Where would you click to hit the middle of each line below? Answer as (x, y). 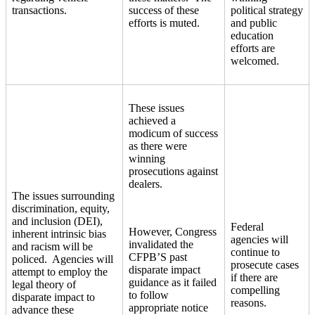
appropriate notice (168, 307)
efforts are (253, 48)
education (252, 35)
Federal (247, 226)
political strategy (267, 10)
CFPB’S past (158, 257)
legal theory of (44, 284)
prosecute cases (265, 264)
